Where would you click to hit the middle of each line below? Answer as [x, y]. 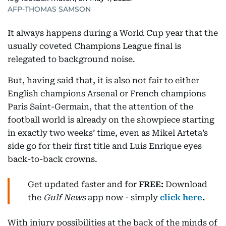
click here [181, 197]
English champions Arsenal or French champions [107, 94]
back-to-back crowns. [52, 159]
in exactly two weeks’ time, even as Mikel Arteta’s [108, 133]
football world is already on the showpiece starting [111, 120]
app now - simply [122, 197]
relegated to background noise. [71, 59]
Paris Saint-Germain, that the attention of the [100, 107]
